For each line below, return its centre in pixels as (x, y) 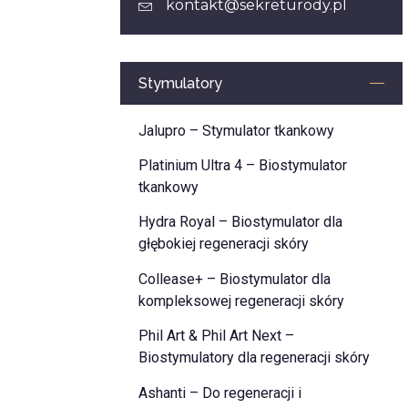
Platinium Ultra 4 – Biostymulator (242, 166)
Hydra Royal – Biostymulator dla (240, 222)
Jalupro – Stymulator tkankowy (236, 130)
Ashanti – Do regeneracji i (219, 393)
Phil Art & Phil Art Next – (216, 336)
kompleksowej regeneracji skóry (241, 301)
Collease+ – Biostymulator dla (234, 279)
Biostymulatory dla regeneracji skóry (254, 358)
